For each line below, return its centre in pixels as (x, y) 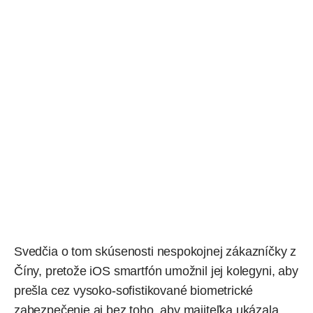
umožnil (186, 271)
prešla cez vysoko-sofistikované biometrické (134, 291)
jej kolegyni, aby (253, 271)
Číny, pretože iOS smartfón (90, 271)
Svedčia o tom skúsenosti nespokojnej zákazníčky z (155, 252)
